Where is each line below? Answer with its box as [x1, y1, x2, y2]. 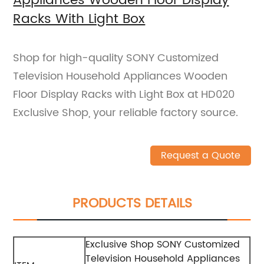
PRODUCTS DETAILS [72, 192, 192, 214]
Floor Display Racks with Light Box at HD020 [13, 85, 235, 103]
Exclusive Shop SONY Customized [85, 236, 240, 252]
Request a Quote [160, 147, 240, 163]
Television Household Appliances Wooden [13, 67, 228, 85]
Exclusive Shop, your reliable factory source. [13, 104, 239, 121]
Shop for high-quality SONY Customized [13, 49, 219, 67]
